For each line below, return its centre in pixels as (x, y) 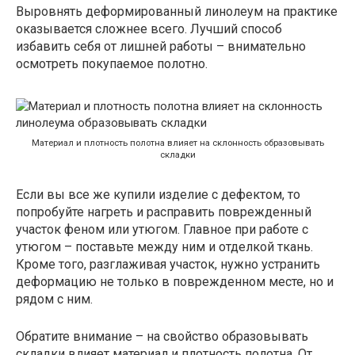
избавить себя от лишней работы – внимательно (161, 46)
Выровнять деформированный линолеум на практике (177, 11)
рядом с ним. (54, 299)
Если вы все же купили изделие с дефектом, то (158, 194)
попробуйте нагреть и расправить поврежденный (164, 212)
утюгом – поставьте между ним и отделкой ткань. (164, 246)
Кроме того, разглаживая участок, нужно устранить (168, 264)
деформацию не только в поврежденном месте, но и (175, 281)
